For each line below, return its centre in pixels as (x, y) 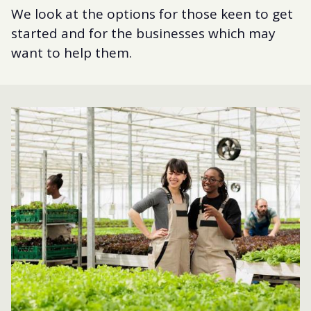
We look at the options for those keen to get (152, 14)
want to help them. (72, 52)
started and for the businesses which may (143, 33)
